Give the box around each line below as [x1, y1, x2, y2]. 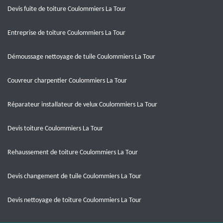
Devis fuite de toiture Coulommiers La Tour [7, 5, 126, 13]
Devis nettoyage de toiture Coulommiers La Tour [7, 197, 141, 204]
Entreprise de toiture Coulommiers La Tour [7, 29, 125, 37]
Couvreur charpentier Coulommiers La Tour [7, 77, 127, 85]
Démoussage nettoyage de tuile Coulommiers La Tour [7, 53, 155, 61]
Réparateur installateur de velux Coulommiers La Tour [7, 101, 157, 109]
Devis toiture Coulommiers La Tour [7, 125, 103, 132]
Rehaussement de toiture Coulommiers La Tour [7, 149, 138, 156]
